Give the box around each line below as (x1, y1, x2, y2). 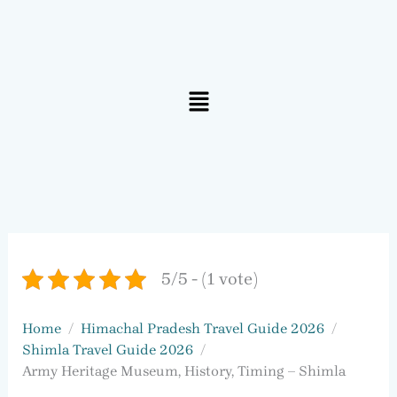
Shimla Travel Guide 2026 (21, 340, 193, 358)
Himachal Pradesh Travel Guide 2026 (80, 319, 324, 337)
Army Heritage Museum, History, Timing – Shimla (21, 362, 346, 379)
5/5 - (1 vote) (160, 268, 258, 289)
